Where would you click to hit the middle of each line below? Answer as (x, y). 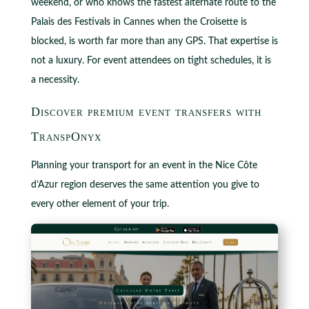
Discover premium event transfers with (146, 111)
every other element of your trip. (100, 204)
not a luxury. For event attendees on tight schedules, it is (151, 60)
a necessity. (55, 80)
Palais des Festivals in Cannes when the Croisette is (139, 22)
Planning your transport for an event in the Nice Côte (144, 165)
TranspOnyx (66, 136)
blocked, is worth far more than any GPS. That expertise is (154, 41)
